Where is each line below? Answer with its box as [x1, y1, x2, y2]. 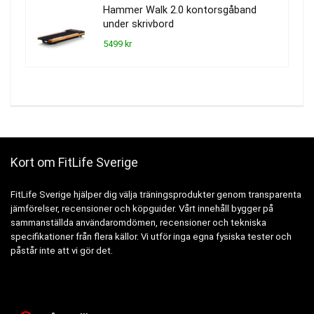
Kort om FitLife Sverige [11, 154, 138, 170]
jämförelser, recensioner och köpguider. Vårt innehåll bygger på [11, 203, 273, 214]
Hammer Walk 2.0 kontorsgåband [103, 4, 257, 16]
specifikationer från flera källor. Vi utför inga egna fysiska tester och [11, 231, 292, 242]
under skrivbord [103, 18, 174, 30]
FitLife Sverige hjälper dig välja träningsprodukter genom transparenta [11, 189, 301, 200]
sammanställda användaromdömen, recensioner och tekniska [11, 217, 266, 228]
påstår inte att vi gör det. [11, 245, 113, 256]
